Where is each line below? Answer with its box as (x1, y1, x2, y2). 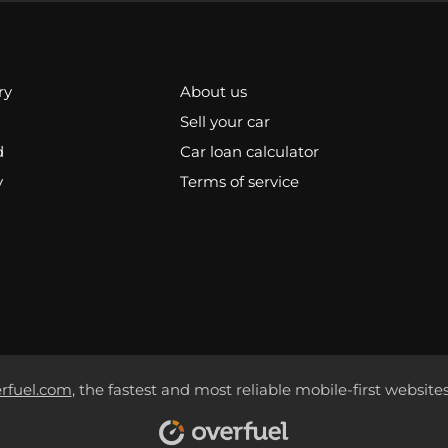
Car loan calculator (180, 142, 320, 161)
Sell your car (180, 112, 271, 131)
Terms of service (180, 172, 300, 191)
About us (180, 82, 248, 101)
